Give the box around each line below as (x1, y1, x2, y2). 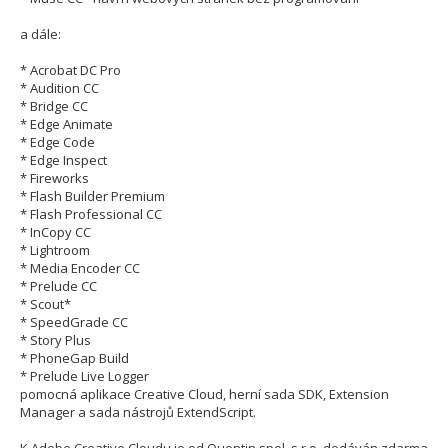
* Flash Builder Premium (20, 187, 165, 206)
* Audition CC (20, 79, 99, 98)
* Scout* (20, 295, 71, 314)
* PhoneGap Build (20, 349, 129, 368)
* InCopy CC (20, 223, 91, 242)
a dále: (20, 25, 61, 44)
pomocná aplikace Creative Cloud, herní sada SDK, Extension (20, 385, 389, 404)
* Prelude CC (20, 277, 97, 296)
